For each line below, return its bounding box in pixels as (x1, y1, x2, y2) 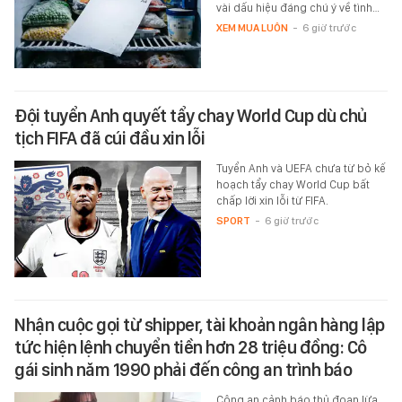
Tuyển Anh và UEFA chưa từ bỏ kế (215, 162, 386, 176)
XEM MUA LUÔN (215, 22, 288, 35)
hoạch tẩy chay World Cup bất (215, 178, 370, 192)
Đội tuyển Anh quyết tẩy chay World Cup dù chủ (14, 105, 367, 127)
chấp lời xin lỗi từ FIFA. (215, 194, 328, 208)
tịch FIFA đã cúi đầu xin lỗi (14, 127, 205, 150)
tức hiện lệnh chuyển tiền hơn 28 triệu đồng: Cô (14, 336, 367, 359)
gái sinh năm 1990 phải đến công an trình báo (14, 359, 352, 381)
